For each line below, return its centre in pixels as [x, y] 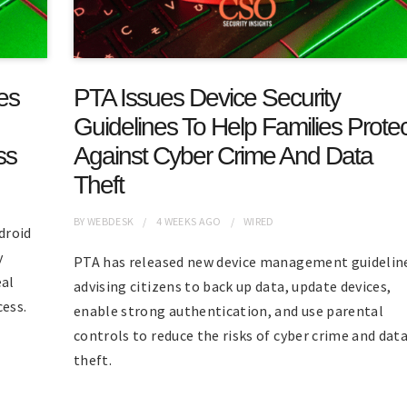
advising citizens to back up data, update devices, [232, 286]
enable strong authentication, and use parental [228, 310]
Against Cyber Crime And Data [223, 155]
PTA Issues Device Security [206, 97]
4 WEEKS [176, 221]
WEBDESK [111, 221]
